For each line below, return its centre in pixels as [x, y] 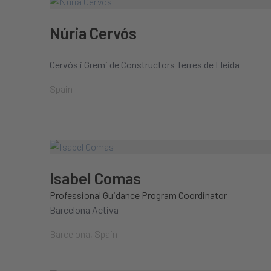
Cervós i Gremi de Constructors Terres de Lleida [145, 64]
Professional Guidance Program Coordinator [138, 195]
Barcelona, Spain [83, 234]
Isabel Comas [95, 178]
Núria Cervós [93, 33]
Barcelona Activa [84, 210]
